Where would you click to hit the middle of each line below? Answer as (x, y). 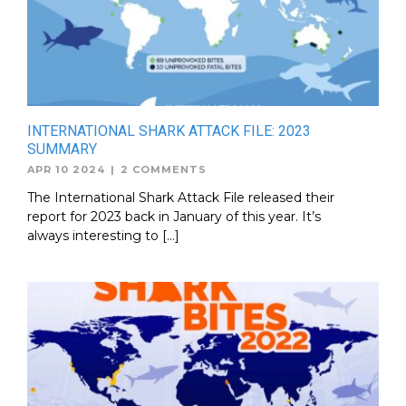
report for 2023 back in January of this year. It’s (174, 217)
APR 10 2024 (66, 169)
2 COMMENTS (164, 169)
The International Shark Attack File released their (181, 198)
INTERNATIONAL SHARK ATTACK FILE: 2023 (169, 131)
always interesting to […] (103, 236)
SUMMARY (62, 149)
